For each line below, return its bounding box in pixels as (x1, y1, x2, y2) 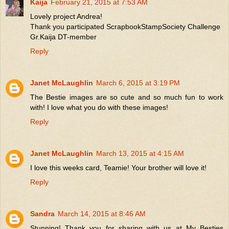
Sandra (30, 209, 55, 218)
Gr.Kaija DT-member (30, 32, 97, 41)
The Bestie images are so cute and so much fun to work (30, 93, 223, 101)
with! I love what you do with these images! (30, 103, 168, 111)
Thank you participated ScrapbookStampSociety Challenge (30, 22, 220, 31)
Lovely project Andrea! (30, 12, 102, 20)
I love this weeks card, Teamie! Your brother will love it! (30, 163, 207, 172)
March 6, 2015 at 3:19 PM (96, 78, 180, 87)
